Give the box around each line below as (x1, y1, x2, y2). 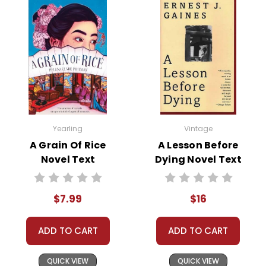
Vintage (183, 123, 213, 134)
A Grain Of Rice (29, 138, 106, 152)
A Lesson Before (157, 138, 239, 152)
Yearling (53, 123, 83, 134)
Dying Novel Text (154, 152, 242, 166)
